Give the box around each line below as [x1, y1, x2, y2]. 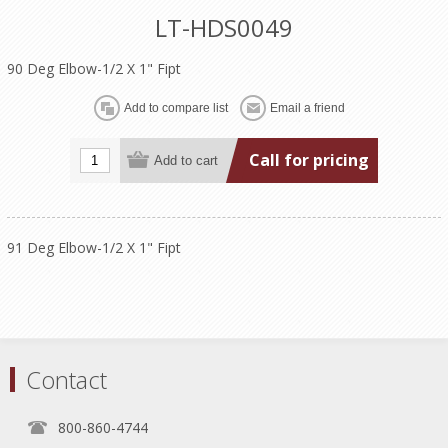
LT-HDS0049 [154, 11, 293, 45]
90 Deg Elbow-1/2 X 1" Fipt [6, 59, 181, 79]
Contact [26, 363, 107, 397]
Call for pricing [248, 148, 369, 171]
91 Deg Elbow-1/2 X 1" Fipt [6, 238, 181, 258]
